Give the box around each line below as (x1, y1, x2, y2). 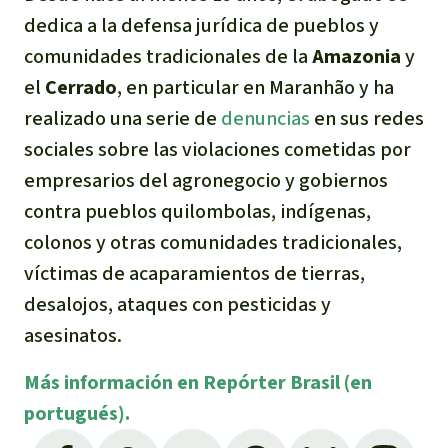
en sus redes (310, 105, 424, 133)
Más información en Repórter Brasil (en (24, 369, 372, 397)
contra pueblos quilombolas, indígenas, (24, 198, 371, 226)
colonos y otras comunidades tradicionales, (24, 229, 402, 257)
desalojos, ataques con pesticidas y (24, 291, 331, 319)
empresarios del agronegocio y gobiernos (24, 167, 388, 195)
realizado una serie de (24, 105, 221, 133)
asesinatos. (24, 322, 122, 350)
